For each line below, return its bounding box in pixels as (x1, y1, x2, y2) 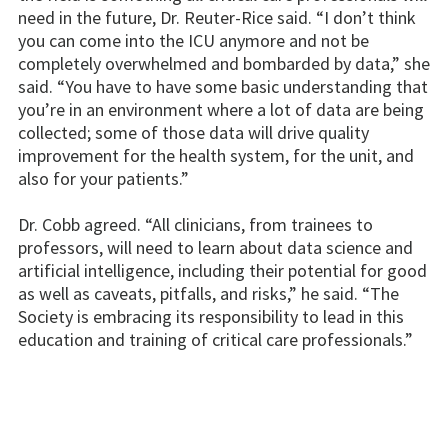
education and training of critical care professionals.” (18, 327, 413, 351)
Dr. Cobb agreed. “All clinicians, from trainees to (18, 212, 373, 236)
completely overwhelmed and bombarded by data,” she (18, 51, 430, 75)
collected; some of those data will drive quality (18, 120, 369, 144)
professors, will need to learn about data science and (18, 235, 413, 259)
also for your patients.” (18, 166, 189, 190)
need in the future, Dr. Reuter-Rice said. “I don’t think (18, 5, 416, 29)
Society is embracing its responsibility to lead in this (18, 304, 404, 328)
